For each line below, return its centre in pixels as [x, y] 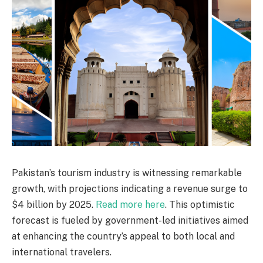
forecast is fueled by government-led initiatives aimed [130, 220]
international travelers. [62, 252]
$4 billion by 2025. [54, 204]
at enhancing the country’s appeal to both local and [123, 236]
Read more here [130, 204]
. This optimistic [200, 204]
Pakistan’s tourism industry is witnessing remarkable [127, 173]
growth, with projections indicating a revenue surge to [130, 188]
